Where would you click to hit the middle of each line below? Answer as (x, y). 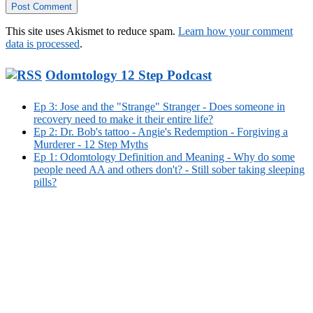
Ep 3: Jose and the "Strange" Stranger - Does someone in (159, 107)
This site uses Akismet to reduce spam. (92, 31)
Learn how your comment (235, 31)
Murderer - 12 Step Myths (91, 145)
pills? (45, 182)
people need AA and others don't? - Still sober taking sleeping (169, 170)
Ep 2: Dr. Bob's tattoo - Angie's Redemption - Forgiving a (161, 132)
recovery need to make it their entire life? (123, 119)
